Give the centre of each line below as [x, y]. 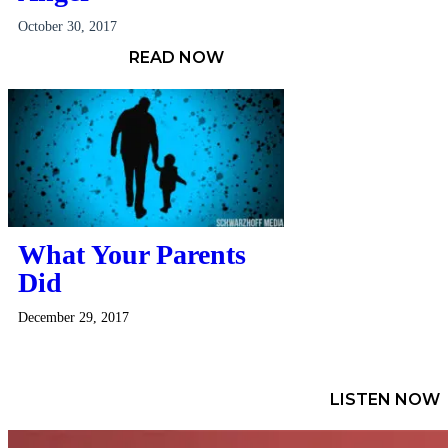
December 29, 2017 [73, 317]
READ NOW [176, 58]
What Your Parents [132, 254]
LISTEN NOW [385, 399]
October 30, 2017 [67, 27]
